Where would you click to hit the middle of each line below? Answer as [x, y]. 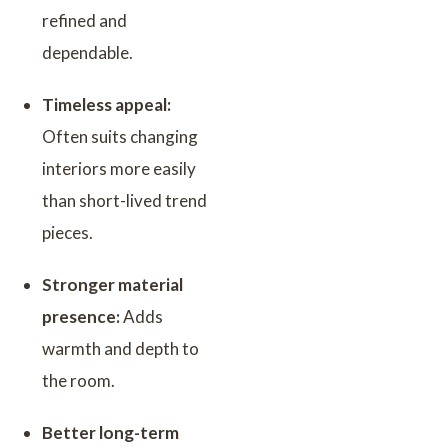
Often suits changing [120, 136]
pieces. [67, 232]
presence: [81, 316]
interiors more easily [119, 168]
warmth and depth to [120, 348]
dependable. [87, 52]
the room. [78, 380]
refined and [84, 20]
